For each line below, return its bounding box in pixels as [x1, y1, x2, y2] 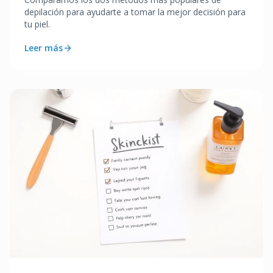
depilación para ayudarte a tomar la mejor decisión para [24, 5, 246, 18]
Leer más [24, 41, 63, 54]
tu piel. [24, 18, 50, 30]
